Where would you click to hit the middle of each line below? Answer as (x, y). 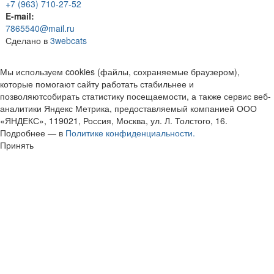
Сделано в (28, 41)
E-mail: (20, 16)
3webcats (68, 41)
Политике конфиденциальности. (130, 133)
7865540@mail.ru (40, 28)
